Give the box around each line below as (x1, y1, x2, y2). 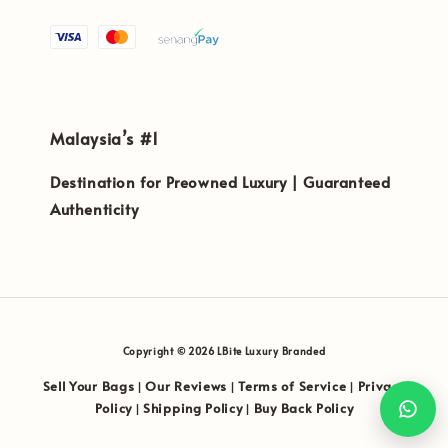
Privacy (357, 377, 406, 395)
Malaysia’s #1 (50, 127, 159, 149)
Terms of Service (238, 377, 347, 395)
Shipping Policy (143, 399, 243, 417)
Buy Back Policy (253, 399, 354, 417)
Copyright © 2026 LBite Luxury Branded (122, 344, 326, 358)
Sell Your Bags (42, 377, 135, 395)
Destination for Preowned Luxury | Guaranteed (50, 171, 391, 192)
